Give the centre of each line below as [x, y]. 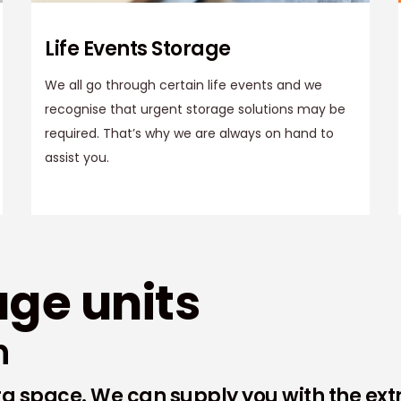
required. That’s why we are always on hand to [189, 134]
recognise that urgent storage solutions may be [195, 110]
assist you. [77, 158]
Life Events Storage [138, 49]
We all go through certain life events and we [183, 85]
